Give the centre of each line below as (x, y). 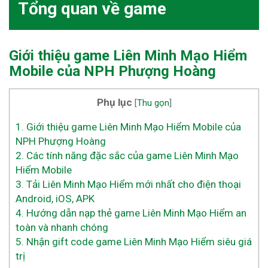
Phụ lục (114, 103)
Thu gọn (153, 103)
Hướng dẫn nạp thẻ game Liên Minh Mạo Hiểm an (135, 213)
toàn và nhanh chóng (62, 228)
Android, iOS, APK (55, 199)
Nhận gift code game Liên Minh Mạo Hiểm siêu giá (138, 242)
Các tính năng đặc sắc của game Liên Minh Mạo (131, 156)
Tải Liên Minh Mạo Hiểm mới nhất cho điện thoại (133, 185)
